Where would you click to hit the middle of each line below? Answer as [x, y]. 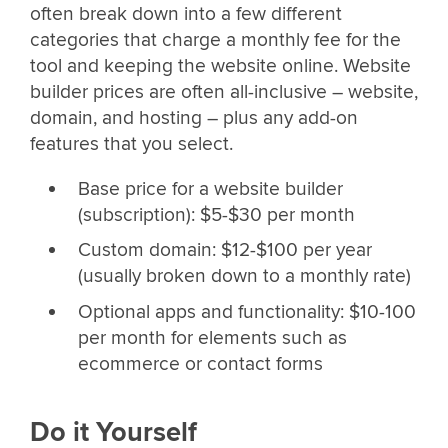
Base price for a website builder [210, 188]
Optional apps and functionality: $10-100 [246, 312]
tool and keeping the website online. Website [220, 65]
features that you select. [131, 143]
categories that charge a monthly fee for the [215, 39]
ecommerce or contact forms [200, 364]
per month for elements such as [212, 338]
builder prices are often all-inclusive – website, [224, 91]
